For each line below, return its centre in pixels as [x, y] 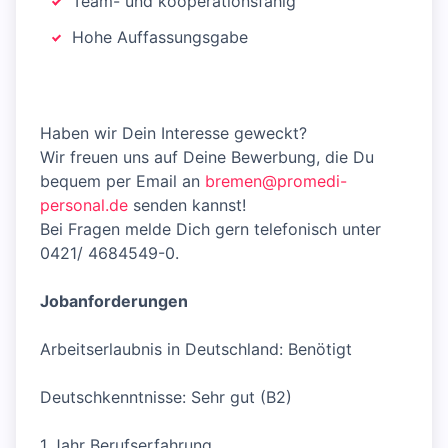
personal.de [84, 205]
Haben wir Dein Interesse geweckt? [173, 133]
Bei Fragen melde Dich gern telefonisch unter [210, 229]
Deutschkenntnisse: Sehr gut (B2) [166, 397]
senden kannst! [187, 205]
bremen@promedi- [276, 181]
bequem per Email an [122, 181]
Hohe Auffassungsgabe [160, 37]
